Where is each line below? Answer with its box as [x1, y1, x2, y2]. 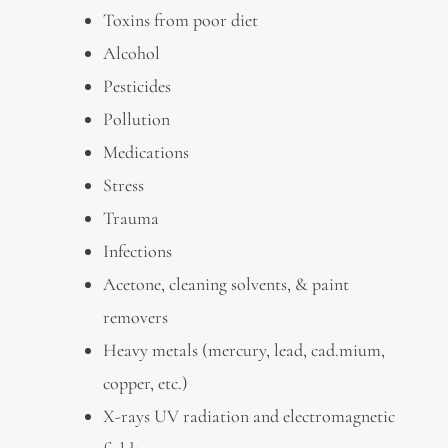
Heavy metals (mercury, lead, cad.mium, [102, 338, 385, 361]
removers [102, 305, 168, 328]
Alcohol [102, 41, 160, 64]
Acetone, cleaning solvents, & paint [102, 272, 349, 295]
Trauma [102, 206, 159, 229]
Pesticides [102, 74, 171, 97]
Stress [102, 173, 144, 196]
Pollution [102, 107, 170, 130]
